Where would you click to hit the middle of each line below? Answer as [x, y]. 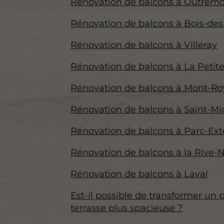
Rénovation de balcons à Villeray [144, 45]
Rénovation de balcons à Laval [139, 174]
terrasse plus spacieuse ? [127, 208]
